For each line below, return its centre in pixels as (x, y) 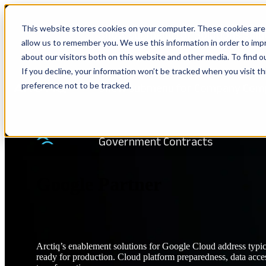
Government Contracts (155, 143)
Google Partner (99, 184)
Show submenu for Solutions (169, 36)
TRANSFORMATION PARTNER (121, 132)
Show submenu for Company (169, 89)
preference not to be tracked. (76, 85)
